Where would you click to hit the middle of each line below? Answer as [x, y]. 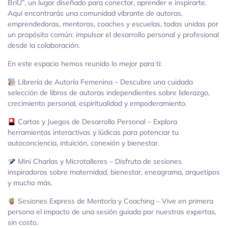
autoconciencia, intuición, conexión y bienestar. [83, 143]
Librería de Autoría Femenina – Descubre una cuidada [104, 82]
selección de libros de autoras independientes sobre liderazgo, [109, 93]
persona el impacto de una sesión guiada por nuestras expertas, [112, 212]
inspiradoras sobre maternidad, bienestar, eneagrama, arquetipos [114, 172]
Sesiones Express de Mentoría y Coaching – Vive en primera [114, 201]
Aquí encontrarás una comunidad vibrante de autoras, [95, 13]
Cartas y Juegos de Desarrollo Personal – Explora [96, 122]
